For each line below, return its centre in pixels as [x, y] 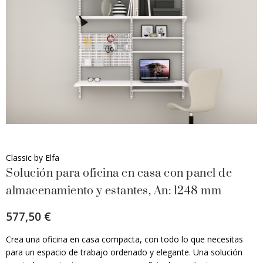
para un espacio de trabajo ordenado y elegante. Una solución [124, 252]
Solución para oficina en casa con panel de [119, 173]
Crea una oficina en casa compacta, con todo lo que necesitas [124, 239]
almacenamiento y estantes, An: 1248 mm [114, 191]
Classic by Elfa [33, 158]
